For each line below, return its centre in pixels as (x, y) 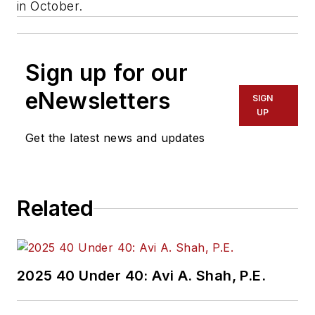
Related (55, 208)
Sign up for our (107, 73)
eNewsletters (98, 101)
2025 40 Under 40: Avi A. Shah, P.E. (141, 276)
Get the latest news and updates (115, 138)
